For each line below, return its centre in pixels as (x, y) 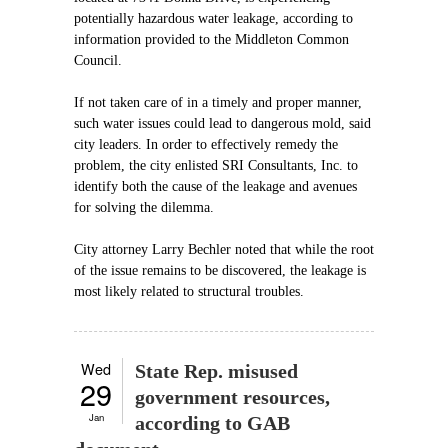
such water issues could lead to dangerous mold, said (222, 123)
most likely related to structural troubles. (189, 291)
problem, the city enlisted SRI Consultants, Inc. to (216, 165)
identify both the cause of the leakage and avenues (215, 186)
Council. (98, 60)
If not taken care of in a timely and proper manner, (218, 102)
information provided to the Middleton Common (211, 39)
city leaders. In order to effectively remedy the (206, 144)
